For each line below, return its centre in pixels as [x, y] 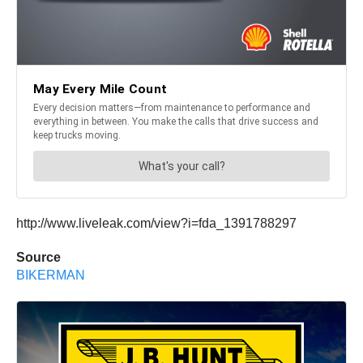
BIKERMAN [51, 275]
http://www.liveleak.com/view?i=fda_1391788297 [156, 224]
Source [38, 258]
